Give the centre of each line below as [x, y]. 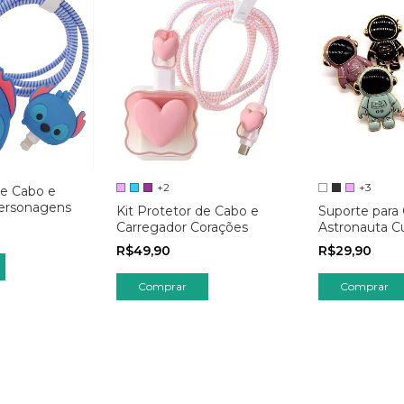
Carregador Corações [182, 228]
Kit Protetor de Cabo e [187, 211]
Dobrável [347, 244]
